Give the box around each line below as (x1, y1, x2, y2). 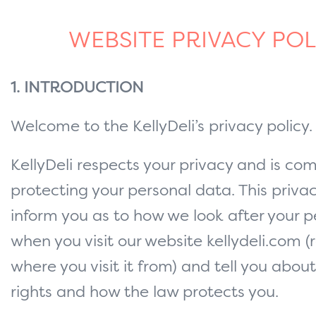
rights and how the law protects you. (11, 285, 279, 301)
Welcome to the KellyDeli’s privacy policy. (11, 119, 312, 135)
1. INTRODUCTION (11, 80, 144, 97)
